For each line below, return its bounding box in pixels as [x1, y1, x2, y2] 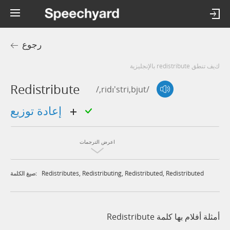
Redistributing [82, 169, 122, 178]
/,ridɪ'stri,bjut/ [96, 83, 149, 95]
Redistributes [42, 169, 79, 178]
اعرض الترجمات [80, 139, 115, 146]
